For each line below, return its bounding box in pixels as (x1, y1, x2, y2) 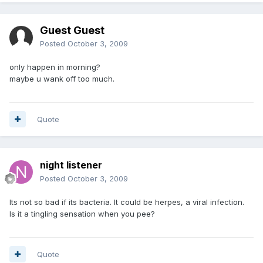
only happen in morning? (9, 62, 100, 72)
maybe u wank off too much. (9, 73, 114, 83)
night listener (40, 159, 102, 171)
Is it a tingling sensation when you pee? (9, 208, 155, 218)
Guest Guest (40, 23, 104, 36)
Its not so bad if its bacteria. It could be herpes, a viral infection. (9, 197, 244, 207)
